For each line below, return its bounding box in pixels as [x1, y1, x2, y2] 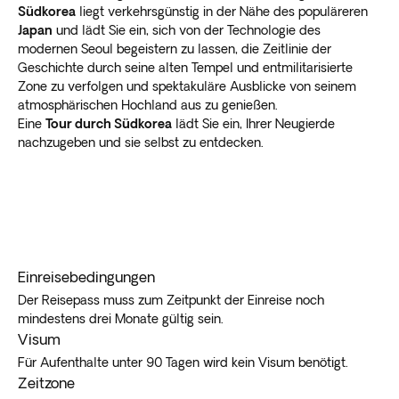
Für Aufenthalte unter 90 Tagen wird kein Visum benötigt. [18, 354, 348, 370]
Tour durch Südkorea [45, 116, 172, 131]
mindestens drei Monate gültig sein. [18, 311, 224, 326]
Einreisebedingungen [18, 268, 155, 285]
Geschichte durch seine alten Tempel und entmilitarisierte [18, 60, 353, 75]
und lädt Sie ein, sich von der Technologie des [53, 22, 321, 37]
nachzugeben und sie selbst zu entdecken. [18, 134, 264, 150]
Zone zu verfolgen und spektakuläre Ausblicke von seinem [18, 78, 356, 94]
